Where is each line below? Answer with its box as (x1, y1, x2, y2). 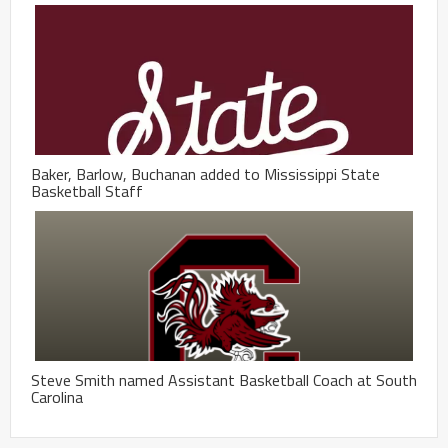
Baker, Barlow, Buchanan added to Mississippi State (31, 161, 380, 186)
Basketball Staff (31, 178, 143, 203)
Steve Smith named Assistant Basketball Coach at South (31, 367, 417, 392)
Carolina (31, 384, 83, 409)
